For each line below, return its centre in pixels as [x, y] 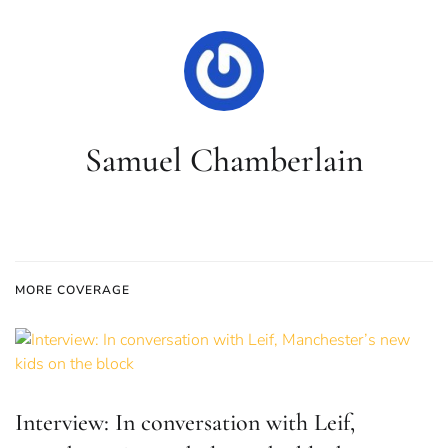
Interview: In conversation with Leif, [185, 422]
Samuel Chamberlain [224, 160]
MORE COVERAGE [72, 290]
